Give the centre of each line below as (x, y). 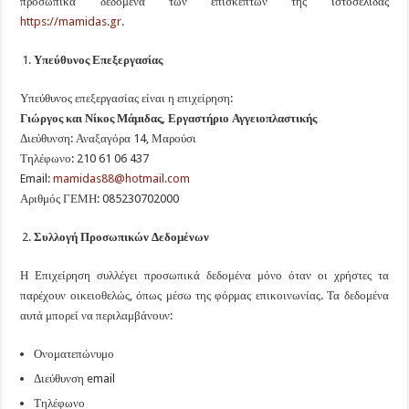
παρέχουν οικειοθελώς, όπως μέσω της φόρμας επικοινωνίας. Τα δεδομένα (204, 295)
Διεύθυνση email (75, 378)
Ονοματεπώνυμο (74, 353)
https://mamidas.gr (71, 21)
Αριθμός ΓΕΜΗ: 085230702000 (100, 198)
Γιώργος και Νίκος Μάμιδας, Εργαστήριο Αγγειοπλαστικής (169, 118)
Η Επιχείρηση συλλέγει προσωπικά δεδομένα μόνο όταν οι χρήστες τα (204, 275)
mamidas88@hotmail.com (122, 178)
